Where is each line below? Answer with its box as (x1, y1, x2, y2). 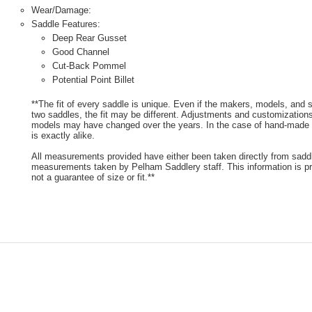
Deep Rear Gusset (52, 33, 127, 43)
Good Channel (52, 47, 109, 57)
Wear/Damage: (31, 5, 94, 15)
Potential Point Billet (52, 75, 134, 85)
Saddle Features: (31, 19, 100, 29)
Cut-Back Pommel (52, 61, 126, 71)
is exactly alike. (31, 130, 95, 141)
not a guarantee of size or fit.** (31, 172, 155, 182)
